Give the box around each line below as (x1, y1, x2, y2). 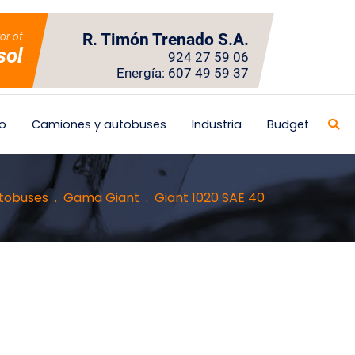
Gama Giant (63, 189, 139, 207)
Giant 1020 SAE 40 (155, 189, 265, 207)
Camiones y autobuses (32, 116, 166, 132)
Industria (192, 116, 242, 132)
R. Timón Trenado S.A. (82, 30, 249, 50)
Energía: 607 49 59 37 (116, 65, 249, 82)
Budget (267, 116, 309, 132)
